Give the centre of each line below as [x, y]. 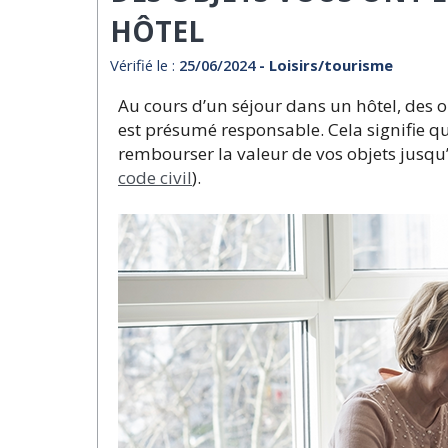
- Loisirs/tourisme [326, 64]
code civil [155, 177]
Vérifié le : [144, 64]
